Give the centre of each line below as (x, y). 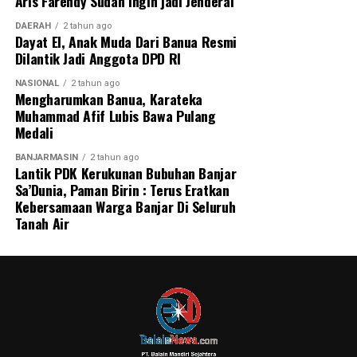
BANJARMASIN (46, 157)
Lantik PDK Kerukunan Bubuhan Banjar (126, 173)
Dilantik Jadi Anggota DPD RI (98, 58)
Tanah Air (42, 223)
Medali (34, 132)
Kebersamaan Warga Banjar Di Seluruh (125, 206)
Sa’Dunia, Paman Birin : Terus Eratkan (122, 189)
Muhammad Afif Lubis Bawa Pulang (115, 115)
